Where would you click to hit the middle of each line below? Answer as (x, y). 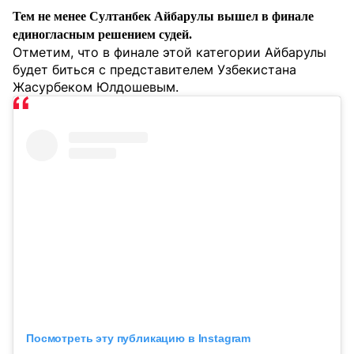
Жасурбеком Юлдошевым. (96, 87)
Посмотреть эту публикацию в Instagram (139, 339)
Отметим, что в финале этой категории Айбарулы (169, 52)
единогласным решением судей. (102, 34)
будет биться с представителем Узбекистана (154, 70)
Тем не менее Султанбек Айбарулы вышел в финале (163, 16)
